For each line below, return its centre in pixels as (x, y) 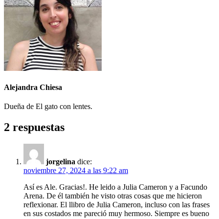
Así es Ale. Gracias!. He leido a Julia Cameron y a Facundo (115, 187)
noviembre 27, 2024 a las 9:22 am (76, 171)
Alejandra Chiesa (33, 88)
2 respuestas (34, 127)
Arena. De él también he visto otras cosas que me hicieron (113, 196)
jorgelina (61, 162)
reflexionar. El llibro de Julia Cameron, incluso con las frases (117, 205)
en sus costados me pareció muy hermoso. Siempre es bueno (116, 214)
